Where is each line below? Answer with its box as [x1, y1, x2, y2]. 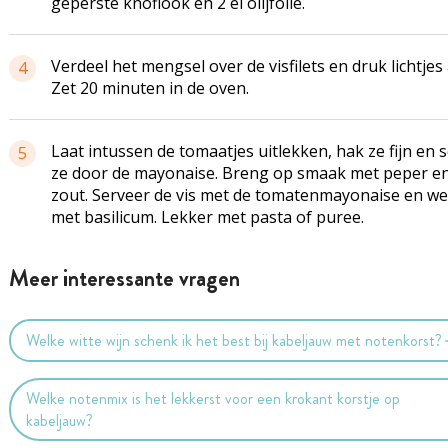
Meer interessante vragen [8, 262, 240, 295]
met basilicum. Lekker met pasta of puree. [50, 206, 364, 228]
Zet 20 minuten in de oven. [50, 77, 249, 99]
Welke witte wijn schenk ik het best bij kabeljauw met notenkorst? [26, 328, 443, 352]
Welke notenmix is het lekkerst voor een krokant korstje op [26, 386, 401, 410]
